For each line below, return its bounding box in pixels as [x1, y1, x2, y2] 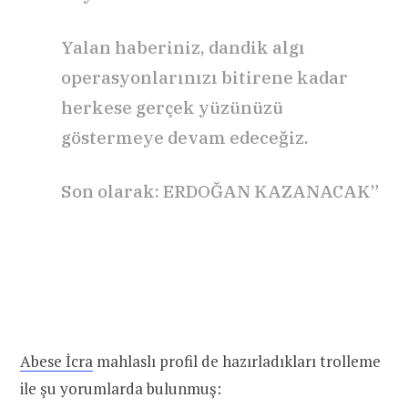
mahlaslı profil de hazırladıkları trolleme [93, 351, 381, 372]
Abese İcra [20, 351, 93, 372]
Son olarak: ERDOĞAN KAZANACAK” [61, 180, 379, 203]
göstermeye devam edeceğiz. [61, 127, 309, 149]
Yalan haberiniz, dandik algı [61, 36, 305, 59]
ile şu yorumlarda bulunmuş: [20, 378, 221, 400]
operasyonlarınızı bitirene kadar [61, 66, 348, 89]
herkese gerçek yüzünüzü [61, 97, 283, 119]
